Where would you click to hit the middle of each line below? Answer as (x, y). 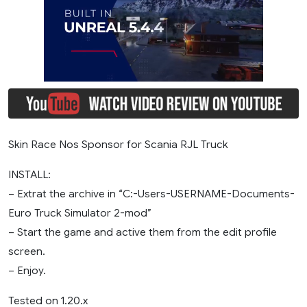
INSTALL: (29, 175)
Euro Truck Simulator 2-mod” (80, 213)
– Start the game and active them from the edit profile (143, 232)
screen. (27, 251)
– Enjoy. (27, 271)
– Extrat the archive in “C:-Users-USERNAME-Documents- (151, 194)
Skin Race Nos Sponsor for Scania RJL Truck (118, 145)
